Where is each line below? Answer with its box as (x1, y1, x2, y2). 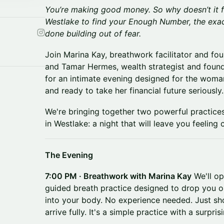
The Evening (45, 150, 93, 160)
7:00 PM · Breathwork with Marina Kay (45, 171, 191, 181)
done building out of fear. (45, 28, 141, 38)
